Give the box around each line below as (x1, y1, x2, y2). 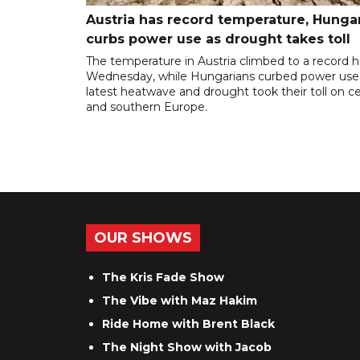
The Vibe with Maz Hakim (102, 293, 257, 309)
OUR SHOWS (94, 229, 192, 247)
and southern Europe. (86, 100, 207, 115)
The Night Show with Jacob (102, 340, 272, 355)
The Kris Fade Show (102, 270, 224, 285)
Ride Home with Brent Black (102, 317, 275, 332)
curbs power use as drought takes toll (86, 31, 350, 47)
